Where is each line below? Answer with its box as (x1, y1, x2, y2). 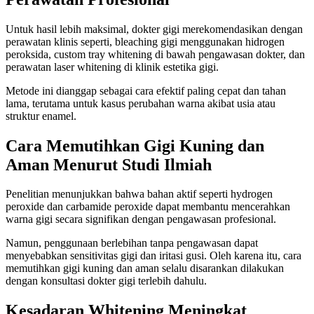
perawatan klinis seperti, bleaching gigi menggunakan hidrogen (6, 35, 285, 48)
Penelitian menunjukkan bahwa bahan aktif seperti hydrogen (6, 188, 273, 200)
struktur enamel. (6, 109, 76, 122)
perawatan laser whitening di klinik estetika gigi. (6, 60, 219, 73)
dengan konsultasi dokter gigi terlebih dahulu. (6, 275, 207, 287)
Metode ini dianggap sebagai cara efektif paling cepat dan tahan (6, 84, 286, 97)
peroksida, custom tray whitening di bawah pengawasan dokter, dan (6, 48, 305, 60)
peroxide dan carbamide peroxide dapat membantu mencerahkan (6, 200, 290, 213)
